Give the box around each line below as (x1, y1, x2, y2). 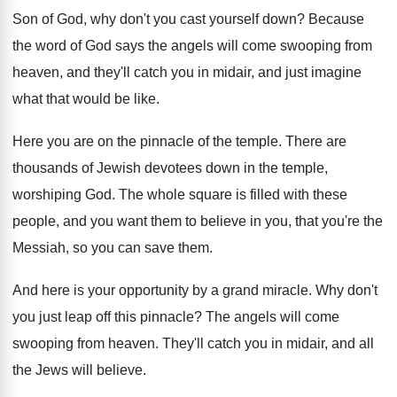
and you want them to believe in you (63, 214, 288, 229)
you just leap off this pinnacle (12, 309, 194, 324)
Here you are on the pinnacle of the (12, 134, 232, 149)
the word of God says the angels (12, 38, 214, 53)
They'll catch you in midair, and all (162, 336, 374, 351)
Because (308, 12, 364, 27)
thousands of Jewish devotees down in (12, 160, 255, 175)
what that (12, 91, 69, 106)
